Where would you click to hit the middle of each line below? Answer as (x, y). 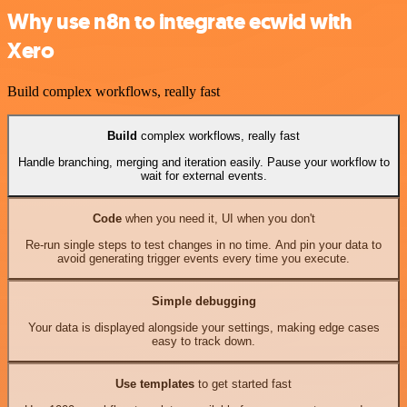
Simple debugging (203, 302)
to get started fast (243, 384)
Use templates (155, 384)
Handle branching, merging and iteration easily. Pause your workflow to (203, 162)
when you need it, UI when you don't (218, 219)
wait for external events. (203, 175)
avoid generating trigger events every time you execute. (203, 258)
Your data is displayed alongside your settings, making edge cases (203, 327)
